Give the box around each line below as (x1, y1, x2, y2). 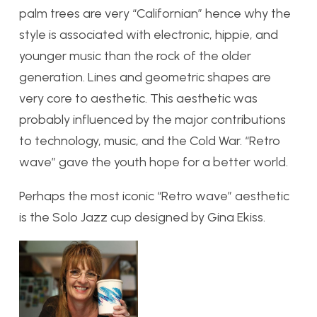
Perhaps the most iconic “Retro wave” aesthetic (19, 188, 289, 204)
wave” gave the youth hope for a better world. (19, 154, 288, 170)
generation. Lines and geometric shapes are (19, 69, 271, 85)
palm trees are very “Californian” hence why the (19, 5, 291, 21)
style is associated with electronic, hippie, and (19, 26, 278, 42)
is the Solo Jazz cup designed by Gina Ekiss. (19, 209, 265, 225)
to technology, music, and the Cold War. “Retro (19, 132, 280, 149)
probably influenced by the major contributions (19, 111, 286, 127)
